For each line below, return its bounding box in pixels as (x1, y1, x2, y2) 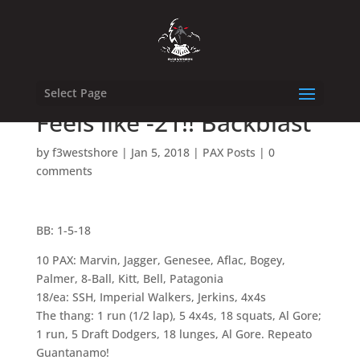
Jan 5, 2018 (130, 145, 190, 160)
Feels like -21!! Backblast (35, 106, 317, 139)
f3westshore (51, 145, 118, 160)
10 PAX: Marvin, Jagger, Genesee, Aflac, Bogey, (35, 252, 285, 268)
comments (35, 163, 92, 178)
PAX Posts (202, 145, 256, 160)
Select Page (43, 85, 107, 100)
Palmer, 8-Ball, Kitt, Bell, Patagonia (35, 271, 227, 286)
